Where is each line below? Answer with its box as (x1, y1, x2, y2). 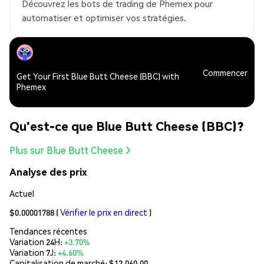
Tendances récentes (9, 225, 87, 236)
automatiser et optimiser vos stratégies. (22, 12, 186, 24)
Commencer (203, 67, 247, 78)
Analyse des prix (9, 166, 87, 179)
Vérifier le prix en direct (60, 206, 147, 217)
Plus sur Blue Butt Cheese (9, 144, 123, 157)
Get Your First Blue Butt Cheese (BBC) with (16, 71, 179, 82)
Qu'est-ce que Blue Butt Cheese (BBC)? (9, 117, 243, 134)
